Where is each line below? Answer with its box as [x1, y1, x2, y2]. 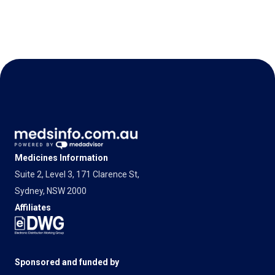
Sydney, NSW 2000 [15, 185, 87, 196]
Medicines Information [15, 152, 108, 163]
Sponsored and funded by [15, 257, 119, 267]
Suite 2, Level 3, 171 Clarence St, [15, 169, 139, 179]
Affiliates [15, 202, 51, 212]
